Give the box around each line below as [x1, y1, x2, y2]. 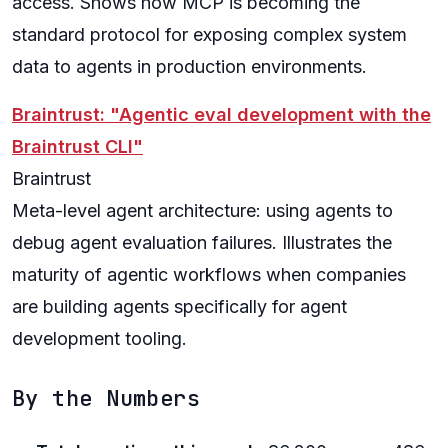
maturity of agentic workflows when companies [12, 264, 406, 285]
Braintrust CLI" [12, 136, 143, 157]
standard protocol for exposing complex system [12, 24, 407, 45]
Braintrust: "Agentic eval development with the [12, 104, 431, 125]
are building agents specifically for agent [12, 296, 347, 317]
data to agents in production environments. [12, 56, 367, 77]
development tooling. [12, 328, 187, 349]
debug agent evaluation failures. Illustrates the [12, 232, 392, 253]
